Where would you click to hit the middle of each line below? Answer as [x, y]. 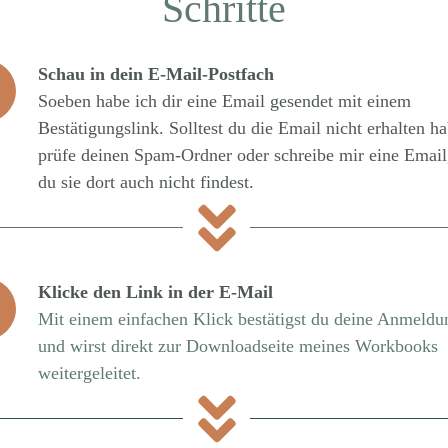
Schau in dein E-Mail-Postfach [156, 74]
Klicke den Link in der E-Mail [156, 292]
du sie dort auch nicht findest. [146, 182]
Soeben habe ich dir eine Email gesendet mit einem [225, 101]
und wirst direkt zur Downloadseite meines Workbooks [238, 346]
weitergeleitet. [90, 373]
